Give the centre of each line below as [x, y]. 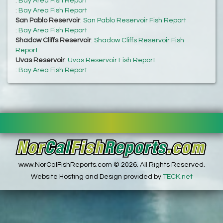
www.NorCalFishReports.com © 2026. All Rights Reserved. [111, 165]
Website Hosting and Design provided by [97, 177]
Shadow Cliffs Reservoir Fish [139, 41]
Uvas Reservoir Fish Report [111, 60]
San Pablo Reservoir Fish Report [135, 21]
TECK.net [177, 177]
